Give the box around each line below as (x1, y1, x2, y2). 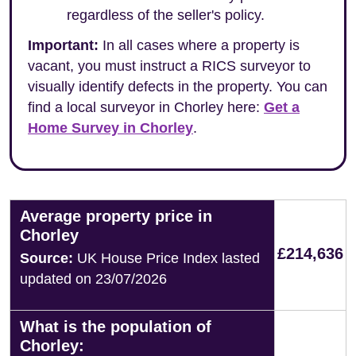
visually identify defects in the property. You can (28, 79, 327, 95)
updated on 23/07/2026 (20, 271, 167, 287)
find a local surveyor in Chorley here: (28, 99, 264, 115)
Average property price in (20, 207, 212, 225)
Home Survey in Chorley (28, 120, 193, 136)
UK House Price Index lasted (73, 250, 260, 266)
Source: (20, 250, 73, 266)
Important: (28, 37, 99, 53)
